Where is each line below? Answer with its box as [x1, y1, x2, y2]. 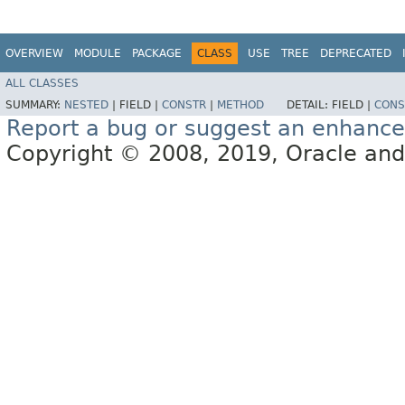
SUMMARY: [5, 99, 64, 112]
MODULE [74, 46, 121, 60]
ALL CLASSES [5, 77, 79, 90]
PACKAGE [132, 46, 182, 60]
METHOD [217, 99, 264, 112]
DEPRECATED [320, 46, 391, 60]
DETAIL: [287, 99, 332, 112]
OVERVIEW [5, 46, 63, 60]
